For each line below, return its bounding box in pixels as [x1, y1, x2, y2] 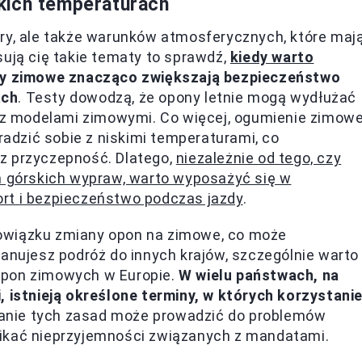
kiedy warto [229, 48, 314, 65]
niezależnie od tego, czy [175, 149, 342, 166]
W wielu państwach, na [179, 267, 339, 284]
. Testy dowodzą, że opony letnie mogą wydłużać [18, 89, 357, 106]
